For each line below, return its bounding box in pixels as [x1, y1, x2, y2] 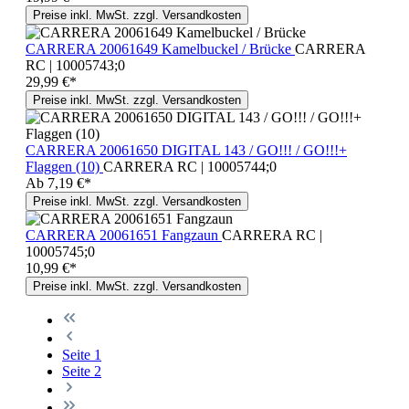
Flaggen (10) [26, 158, 103, 174]
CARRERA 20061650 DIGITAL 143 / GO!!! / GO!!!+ [26, 142, 347, 158]
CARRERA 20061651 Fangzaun [26, 226, 222, 243]
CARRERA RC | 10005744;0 [103, 158, 277, 174]
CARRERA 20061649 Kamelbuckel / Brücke [26, 40, 295, 57]
